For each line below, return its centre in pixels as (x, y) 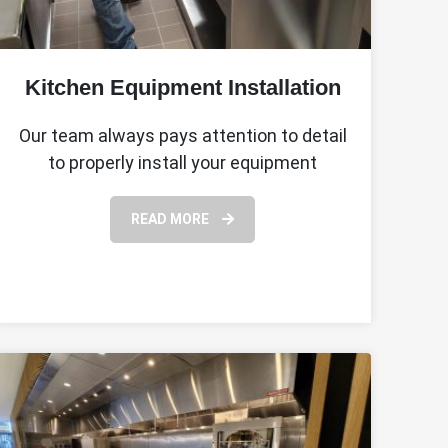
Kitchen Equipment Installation (182, 87)
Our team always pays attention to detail (182, 135)
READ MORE (172, 218)
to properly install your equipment (183, 162)
